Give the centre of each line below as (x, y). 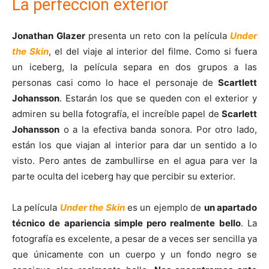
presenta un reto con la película (157, 36)
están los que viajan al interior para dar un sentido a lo (134, 145)
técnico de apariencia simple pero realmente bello (126, 223)
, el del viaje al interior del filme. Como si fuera (153, 52)
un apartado (231, 208)
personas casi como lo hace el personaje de (115, 83)
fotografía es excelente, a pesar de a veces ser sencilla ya (134, 239)
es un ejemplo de (166, 208)
